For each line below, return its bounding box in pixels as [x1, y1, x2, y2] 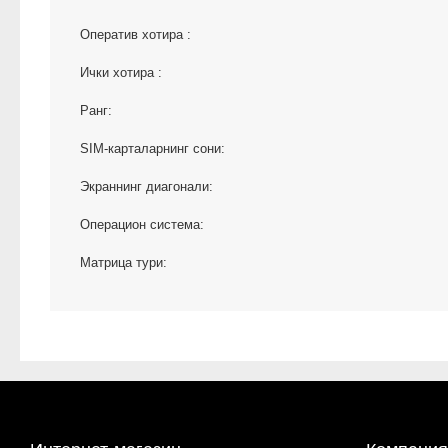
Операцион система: [80, 217, 204, 233]
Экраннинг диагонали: [80, 179, 213, 195]
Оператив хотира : [80, 27, 191, 43]
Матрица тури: [80, 255, 167, 271]
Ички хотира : [80, 65, 162, 81]
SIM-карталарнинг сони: [80, 141, 225, 157]
